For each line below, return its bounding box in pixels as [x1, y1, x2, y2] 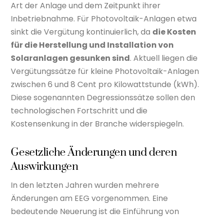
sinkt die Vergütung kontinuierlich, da [11, 26, 153, 37]
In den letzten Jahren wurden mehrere [11, 180, 160, 191]
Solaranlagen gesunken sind [11, 52, 130, 64]
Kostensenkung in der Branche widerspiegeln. [11, 118, 184, 129]
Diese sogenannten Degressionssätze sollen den [11, 91, 196, 103]
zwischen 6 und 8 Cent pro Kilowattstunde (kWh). [11, 78, 200, 90]
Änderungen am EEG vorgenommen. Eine [11, 193, 168, 204]
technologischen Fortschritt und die [11, 105, 148, 116]
